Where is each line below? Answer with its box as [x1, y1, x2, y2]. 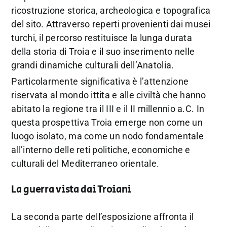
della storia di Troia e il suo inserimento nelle [11, 46, 195, 57]
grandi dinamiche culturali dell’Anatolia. [11, 60, 174, 71]
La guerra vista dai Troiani [11, 182, 132, 197]
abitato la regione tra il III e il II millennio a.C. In [11, 103, 205, 115]
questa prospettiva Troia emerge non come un [11, 117, 203, 128]
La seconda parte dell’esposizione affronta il [11, 211, 194, 222]
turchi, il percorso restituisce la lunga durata [11, 32, 192, 44]
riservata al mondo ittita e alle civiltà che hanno [11, 90, 206, 101]
